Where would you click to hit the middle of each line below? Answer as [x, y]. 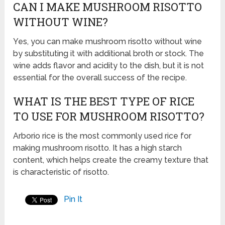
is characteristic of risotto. [61, 172]
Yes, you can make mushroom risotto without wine [108, 42]
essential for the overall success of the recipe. [100, 78]
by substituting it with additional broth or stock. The [109, 54]
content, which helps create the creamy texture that [111, 160]
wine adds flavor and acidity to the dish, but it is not [109, 66]
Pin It [73, 199]
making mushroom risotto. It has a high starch [98, 148]
